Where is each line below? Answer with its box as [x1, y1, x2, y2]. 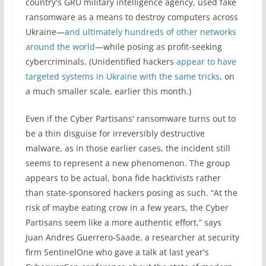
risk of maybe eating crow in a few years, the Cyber [25, 202, 229, 213]
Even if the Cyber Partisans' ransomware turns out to [25, 113, 236, 124]
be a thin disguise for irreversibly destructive [25, 128, 205, 139]
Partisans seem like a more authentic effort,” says [25, 217, 221, 228]
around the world [25, 41, 95, 52]
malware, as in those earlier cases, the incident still [25, 142, 230, 154]
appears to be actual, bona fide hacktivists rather [25, 172, 221, 183]
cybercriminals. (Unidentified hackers [25, 56, 176, 67]
